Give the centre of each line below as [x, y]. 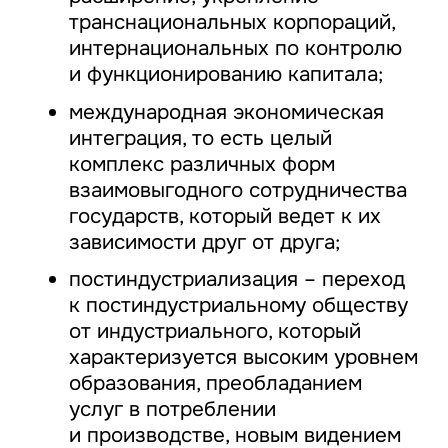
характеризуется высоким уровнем [243, 357]
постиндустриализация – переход [236, 279]
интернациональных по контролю [235, 48]
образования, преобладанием [215, 383]
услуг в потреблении [172, 409]
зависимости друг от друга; [204, 241]
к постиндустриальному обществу [238, 305]
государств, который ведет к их [224, 215]
